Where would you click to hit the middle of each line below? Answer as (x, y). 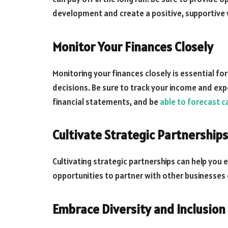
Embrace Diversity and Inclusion (139, 209)
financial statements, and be (106, 102)
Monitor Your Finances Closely (133, 47)
